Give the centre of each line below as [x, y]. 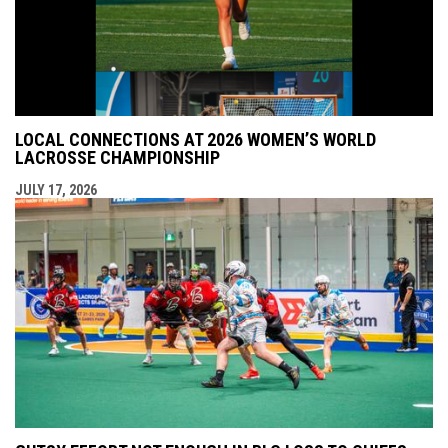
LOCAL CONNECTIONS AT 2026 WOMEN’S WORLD [195, 139]
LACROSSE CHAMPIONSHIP [117, 157]
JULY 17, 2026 [56, 189]
